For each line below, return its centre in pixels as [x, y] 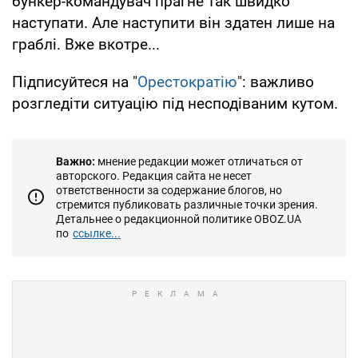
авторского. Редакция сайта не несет [154, 175]
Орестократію [187, 82]
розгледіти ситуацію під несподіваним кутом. [175, 103]
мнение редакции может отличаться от [199, 161]
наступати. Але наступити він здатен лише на [173, 22]
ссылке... [97, 233]
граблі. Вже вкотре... [86, 44]
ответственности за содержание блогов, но [169, 190]
